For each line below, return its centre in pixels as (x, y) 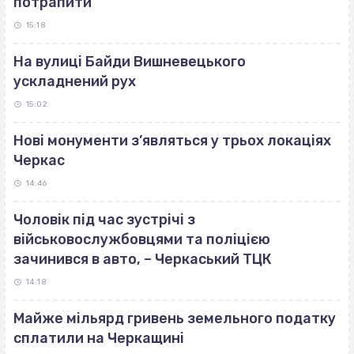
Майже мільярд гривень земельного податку (175, 319)
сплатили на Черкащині (99, 339)
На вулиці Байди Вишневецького (130, 62)
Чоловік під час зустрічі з (104, 220)
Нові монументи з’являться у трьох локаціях (172, 141)
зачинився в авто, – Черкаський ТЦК (143, 260)
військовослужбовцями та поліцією (142, 240)
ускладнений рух (75, 82)
